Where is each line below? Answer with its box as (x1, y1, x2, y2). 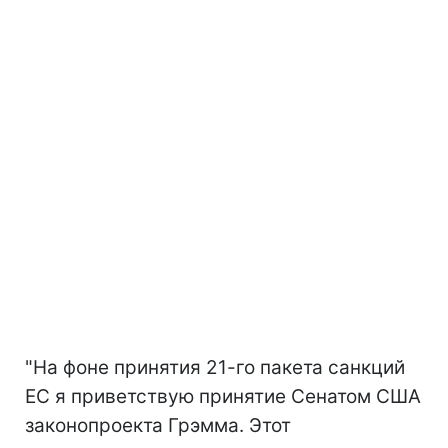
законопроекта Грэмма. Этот (25, 413, 291, 437)
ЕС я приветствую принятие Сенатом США (25, 384, 421, 408)
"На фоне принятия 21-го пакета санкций (25, 355, 405, 379)
